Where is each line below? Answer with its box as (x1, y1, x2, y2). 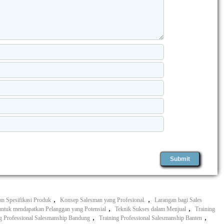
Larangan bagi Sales (154, 196, 202, 203)
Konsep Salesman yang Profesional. (60, 196, 145, 203)
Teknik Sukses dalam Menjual (115, 205, 186, 212)
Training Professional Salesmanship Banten (99, 214, 202, 221)
